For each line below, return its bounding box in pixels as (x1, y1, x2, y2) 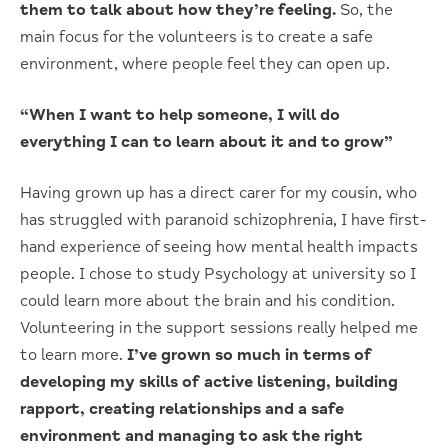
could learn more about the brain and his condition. (20, 290, 395, 311)
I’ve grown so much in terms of (127, 344, 372, 365)
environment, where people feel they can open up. (20, 53, 390, 74)
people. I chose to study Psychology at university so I (20, 263, 416, 284)
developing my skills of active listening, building (20, 371, 398, 392)
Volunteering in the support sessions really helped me (20, 317, 418, 338)
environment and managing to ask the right (20, 425, 363, 446)
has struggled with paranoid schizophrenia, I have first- (20, 209, 426, 230)
